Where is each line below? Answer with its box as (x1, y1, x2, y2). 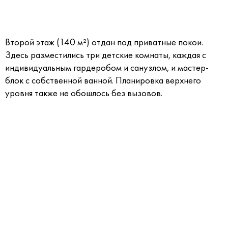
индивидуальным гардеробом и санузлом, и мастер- (5, 62, 209, 74)
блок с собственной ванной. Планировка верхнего (5, 74, 201, 87)
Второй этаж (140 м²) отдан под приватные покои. (5, 36, 203, 49)
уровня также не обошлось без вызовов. (5, 87, 164, 100)
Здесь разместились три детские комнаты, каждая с (5, 49, 206, 62)
